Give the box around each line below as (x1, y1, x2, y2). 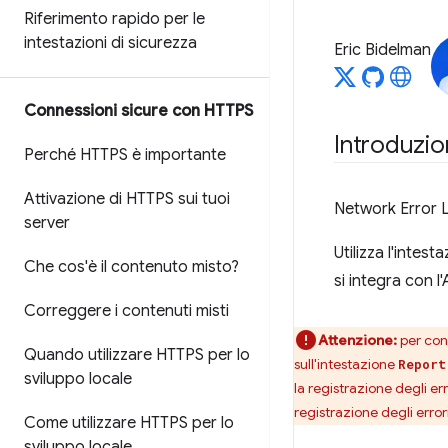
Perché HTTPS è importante (24, 145, 226, 165)
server (24, 213, 70, 233)
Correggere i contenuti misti (24, 301, 229, 321)
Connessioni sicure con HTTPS (24, 101, 253, 121)
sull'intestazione (294, 355, 398, 373)
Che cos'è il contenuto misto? (24, 257, 239, 277)
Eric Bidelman (334, 40, 431, 60)
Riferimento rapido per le (24, 9, 205, 29)
